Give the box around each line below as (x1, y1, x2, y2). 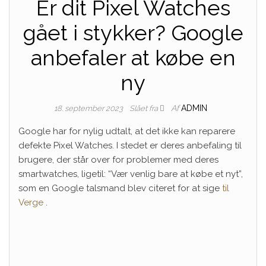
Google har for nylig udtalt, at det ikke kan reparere (18, 126, 235, 137)
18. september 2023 (54, 104, 125, 113)
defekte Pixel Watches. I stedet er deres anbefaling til (18, 140, 242, 151)
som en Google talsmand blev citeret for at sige (18, 183, 220, 194)
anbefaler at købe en (30, 45, 236, 70)
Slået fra (129, 104, 160, 113)
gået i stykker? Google (23, 20, 243, 45)
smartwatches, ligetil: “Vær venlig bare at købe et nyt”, (18, 169, 243, 179)
